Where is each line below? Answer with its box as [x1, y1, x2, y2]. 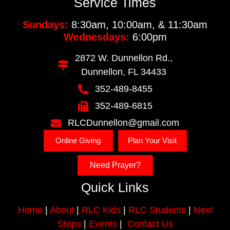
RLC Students [128, 205, 186, 216]
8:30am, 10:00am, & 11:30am [68, 19, 207, 31]
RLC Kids [81, 205, 121, 216]
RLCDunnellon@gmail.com [68, 118, 179, 128]
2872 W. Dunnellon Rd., [74, 53, 172, 64]
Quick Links [81, 180, 149, 195]
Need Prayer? [89, 161, 141, 170]
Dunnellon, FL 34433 [81, 67, 166, 78]
